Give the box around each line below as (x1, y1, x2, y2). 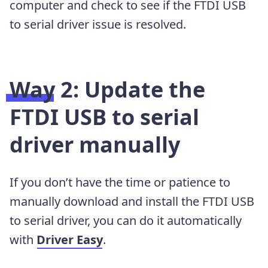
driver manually (10, 129, 180, 159)
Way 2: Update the (10, 74, 205, 104)
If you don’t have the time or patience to (10, 173, 230, 190)
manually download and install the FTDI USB (10, 193, 254, 209)
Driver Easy (36, 231, 103, 248)
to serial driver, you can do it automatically (10, 212, 242, 229)
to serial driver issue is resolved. (10, 16, 186, 32)
